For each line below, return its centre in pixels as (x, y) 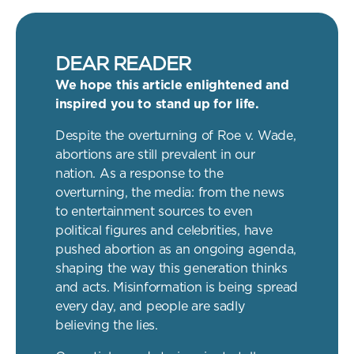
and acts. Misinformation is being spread (177, 288)
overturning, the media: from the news (170, 193)
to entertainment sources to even (154, 212)
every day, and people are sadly (150, 307)
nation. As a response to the (139, 174)
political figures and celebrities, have (164, 231)
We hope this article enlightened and (172, 85)
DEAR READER (123, 64)
